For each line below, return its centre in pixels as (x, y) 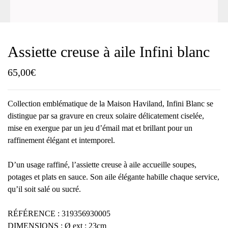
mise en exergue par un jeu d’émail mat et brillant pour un (100, 128)
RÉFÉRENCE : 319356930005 (59, 213)
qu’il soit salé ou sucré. (44, 189)
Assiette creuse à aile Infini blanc (109, 52)
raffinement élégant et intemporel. (61, 140)
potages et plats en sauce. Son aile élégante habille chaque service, (113, 177)
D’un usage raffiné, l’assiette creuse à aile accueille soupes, (102, 165)
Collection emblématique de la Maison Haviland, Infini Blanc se (110, 104)
